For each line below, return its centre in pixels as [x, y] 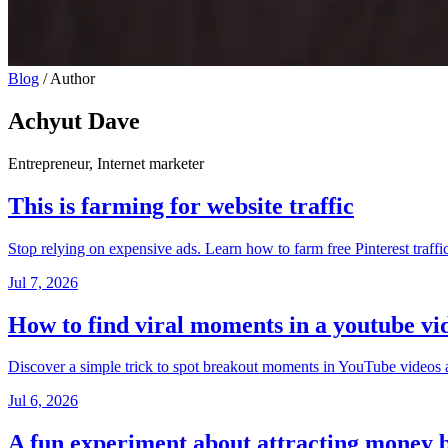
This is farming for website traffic [181, 205]
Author [71, 78]
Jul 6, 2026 [43, 401]
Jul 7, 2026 [43, 282]
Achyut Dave [74, 120]
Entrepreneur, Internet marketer [106, 163]
